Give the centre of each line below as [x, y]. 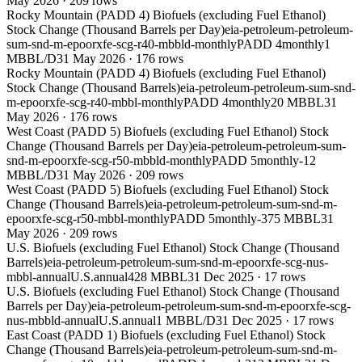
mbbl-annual [38, 277]
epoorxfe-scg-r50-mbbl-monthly [88, 219]
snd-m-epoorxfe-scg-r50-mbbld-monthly [109, 161]
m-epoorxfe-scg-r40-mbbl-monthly [95, 103]
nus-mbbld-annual [53, 321]
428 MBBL [158, 277]
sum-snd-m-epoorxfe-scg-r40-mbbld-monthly [122, 44]
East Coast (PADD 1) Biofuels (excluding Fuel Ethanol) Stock [166, 335]
